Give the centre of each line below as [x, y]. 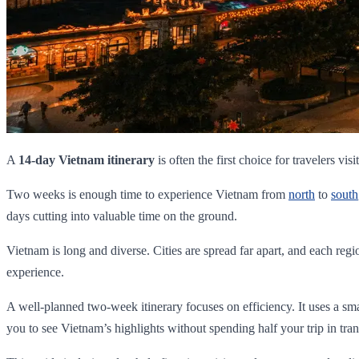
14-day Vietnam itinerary [87, 159]
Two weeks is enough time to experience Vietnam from [147, 194]
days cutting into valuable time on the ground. [122, 216]
